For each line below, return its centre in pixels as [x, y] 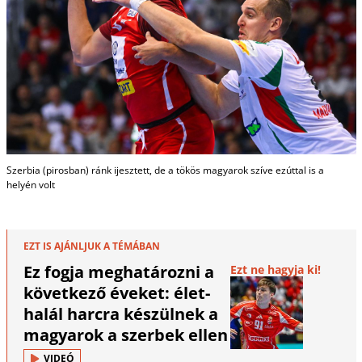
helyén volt [30, 184]
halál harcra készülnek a [120, 314]
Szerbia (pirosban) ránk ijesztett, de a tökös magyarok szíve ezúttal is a [165, 170]
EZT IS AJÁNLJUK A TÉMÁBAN [91, 246]
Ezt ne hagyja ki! [276, 269]
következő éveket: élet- [116, 293]
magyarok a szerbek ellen [125, 335]
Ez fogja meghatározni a [118, 271]
